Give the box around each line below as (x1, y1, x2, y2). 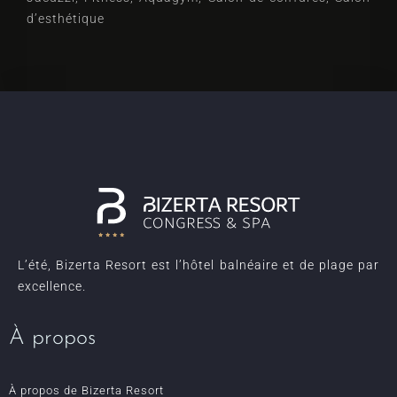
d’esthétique (27, 12, 105, 26)
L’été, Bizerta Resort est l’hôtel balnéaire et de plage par (18, 258, 379, 272)
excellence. (18, 279, 86, 293)
